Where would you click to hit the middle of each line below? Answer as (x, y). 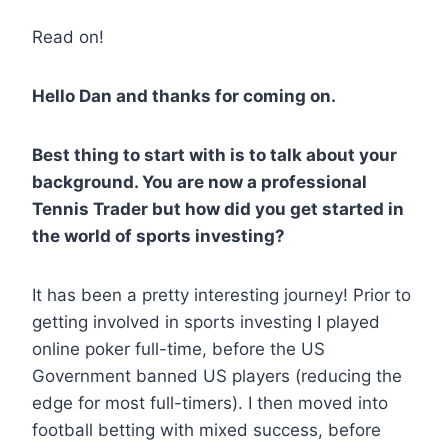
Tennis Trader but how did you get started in (218, 209)
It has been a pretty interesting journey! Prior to (221, 295)
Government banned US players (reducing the (217, 376)
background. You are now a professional (199, 182)
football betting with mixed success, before (206, 430)
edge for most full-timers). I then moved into (210, 403)
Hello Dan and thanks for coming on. (184, 96)
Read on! (68, 37)
